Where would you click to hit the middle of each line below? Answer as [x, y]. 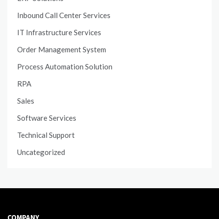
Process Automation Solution [65, 67]
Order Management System [62, 50]
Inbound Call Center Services [64, 15]
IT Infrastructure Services [59, 33]
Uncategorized [41, 152]
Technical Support [46, 135]
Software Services [47, 118]
